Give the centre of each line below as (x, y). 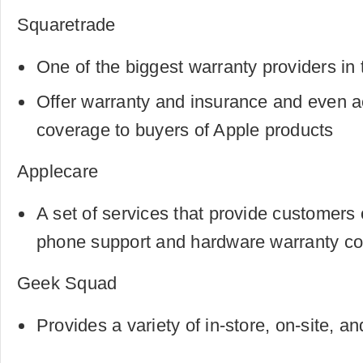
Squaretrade (66, 25)
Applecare (58, 171)
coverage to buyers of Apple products (185, 130)
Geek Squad (67, 283)
